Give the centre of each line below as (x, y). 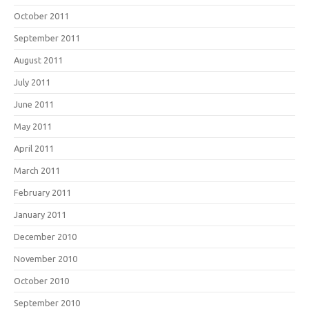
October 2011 (41, 16)
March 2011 (37, 170)
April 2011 (34, 148)
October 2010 (41, 281)
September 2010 (47, 303)
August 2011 (38, 60)
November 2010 (46, 259)
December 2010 (45, 237)
